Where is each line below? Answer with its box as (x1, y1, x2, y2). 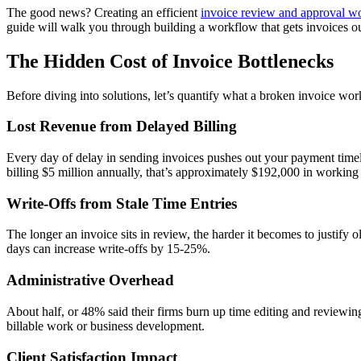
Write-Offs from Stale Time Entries (6, 194, 237, 212)
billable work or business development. (6, 318, 205, 333)
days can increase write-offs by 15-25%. (6, 242, 210, 256)
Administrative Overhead (6, 272, 174, 289)
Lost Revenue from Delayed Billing (6, 118, 237, 135)
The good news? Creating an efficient (6, 5, 201, 19)
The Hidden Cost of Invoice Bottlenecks (6, 50, 334, 72)
